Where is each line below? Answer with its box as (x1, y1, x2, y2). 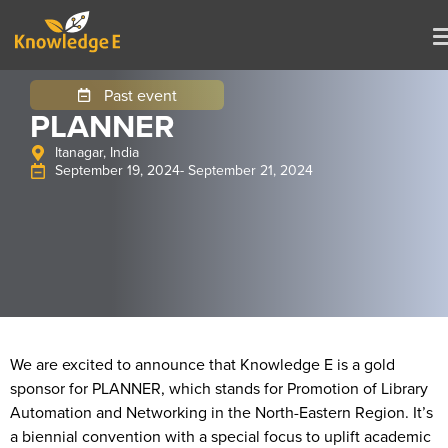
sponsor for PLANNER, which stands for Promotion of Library (10, 377, 428, 399)
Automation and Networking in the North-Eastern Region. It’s (10, 401, 433, 423)
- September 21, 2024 (180, 160, 313, 180)
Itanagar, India (55, 142, 139, 162)
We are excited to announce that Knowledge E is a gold (10, 353, 395, 375)
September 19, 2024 (55, 160, 180, 180)
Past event (104, 84, 178, 106)
